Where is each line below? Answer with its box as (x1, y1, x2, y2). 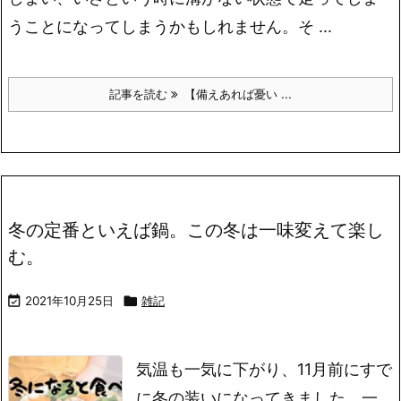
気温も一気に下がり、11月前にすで (136, 360, 392, 379)
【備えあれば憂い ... (177, 87, 292, 101)
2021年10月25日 (25, 294, 114, 308)
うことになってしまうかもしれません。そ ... (8, 17, 332, 36)
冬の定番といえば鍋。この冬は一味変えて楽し (8, 218, 384, 241)
